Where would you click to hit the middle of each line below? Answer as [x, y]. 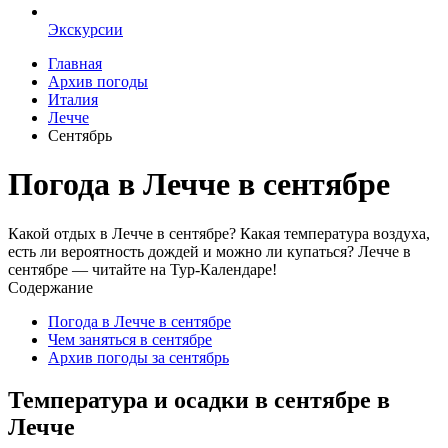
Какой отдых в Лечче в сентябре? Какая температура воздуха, [219, 233]
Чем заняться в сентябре [130, 339]
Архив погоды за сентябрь [138, 357]
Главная [75, 63]
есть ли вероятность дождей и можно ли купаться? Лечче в [209, 251]
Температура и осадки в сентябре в [199, 399]
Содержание [50, 287]
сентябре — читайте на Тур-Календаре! [142, 269]
